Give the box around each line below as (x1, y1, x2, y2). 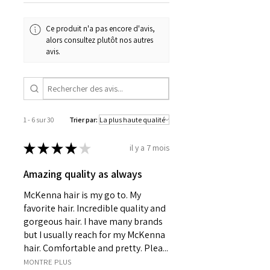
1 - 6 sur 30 (24, 115, 54, 124)
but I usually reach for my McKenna (24, 228, 165, 241)
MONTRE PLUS (24, 256, 71, 267)
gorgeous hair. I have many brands (24, 215, 163, 228)
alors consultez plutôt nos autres (46, 35, 154, 46)
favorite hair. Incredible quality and (24, 201, 166, 215)
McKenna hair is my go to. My (24, 188, 141, 201)
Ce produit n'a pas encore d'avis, (46, 24, 155, 34)
